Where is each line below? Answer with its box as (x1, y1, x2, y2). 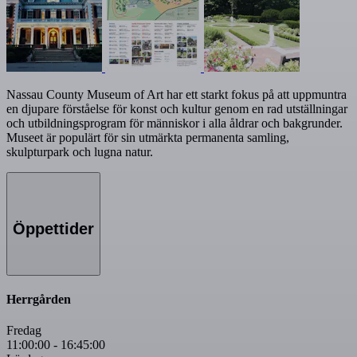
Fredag (6, 324, 41, 338)
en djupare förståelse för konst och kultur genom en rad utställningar (6, 102, 347, 116)
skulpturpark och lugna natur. (6, 145, 153, 159)
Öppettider (13, 220, 94, 238)
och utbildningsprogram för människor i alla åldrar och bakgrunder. (6, 116, 343, 131)
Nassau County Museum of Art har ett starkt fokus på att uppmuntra (6, 88, 347, 102)
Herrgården (6, 292, 71, 306)
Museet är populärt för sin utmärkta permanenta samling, (6, 131, 289, 145)
